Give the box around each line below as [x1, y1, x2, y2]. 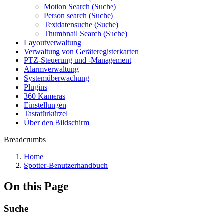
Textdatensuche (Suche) [44, 20, 118, 29]
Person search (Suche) [44, 11, 113, 20]
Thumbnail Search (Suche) [44, 29, 127, 38]
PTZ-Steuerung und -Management [24, 56, 131, 64]
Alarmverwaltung [24, 65, 79, 73]
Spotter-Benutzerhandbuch [24, 161, 108, 169]
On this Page [4, 179, 69, 193]
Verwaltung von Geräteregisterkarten [24, 47, 139, 55]
